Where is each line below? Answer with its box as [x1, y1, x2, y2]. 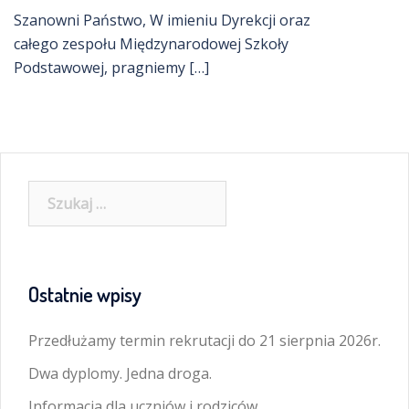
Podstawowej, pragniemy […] [14, 58, 209, 78]
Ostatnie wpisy [28, 281, 142, 307]
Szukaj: [27, 182, 75, 202]
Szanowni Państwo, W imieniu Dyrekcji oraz [14, 10, 310, 30]
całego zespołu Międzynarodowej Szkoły [14, 34, 288, 54]
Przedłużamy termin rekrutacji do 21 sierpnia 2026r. [28, 330, 381, 351]
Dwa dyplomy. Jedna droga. [28, 363, 212, 383]
